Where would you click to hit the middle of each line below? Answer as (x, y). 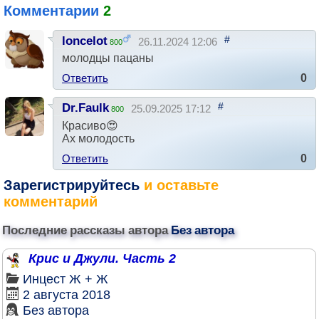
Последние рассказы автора (87, 230)
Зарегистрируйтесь (72, 185)
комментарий (51, 202)
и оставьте (179, 185)
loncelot (85, 41)
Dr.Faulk (85, 108)
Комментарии (53, 11)
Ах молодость (98, 139)
